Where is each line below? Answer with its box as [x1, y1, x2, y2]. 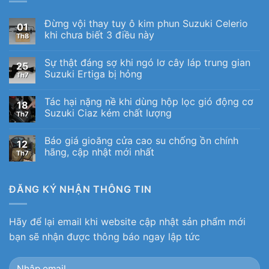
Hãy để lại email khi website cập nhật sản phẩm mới [9, 216, 246, 228]
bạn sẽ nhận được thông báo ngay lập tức [9, 231, 200, 243]
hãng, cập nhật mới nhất [44, 145, 154, 158]
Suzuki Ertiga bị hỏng [44, 67, 142, 80]
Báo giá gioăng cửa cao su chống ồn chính [44, 134, 238, 147]
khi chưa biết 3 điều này [44, 28, 154, 41]
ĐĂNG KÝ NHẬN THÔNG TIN [9, 183, 152, 195]
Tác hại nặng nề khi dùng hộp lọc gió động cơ [44, 95, 253, 107]
